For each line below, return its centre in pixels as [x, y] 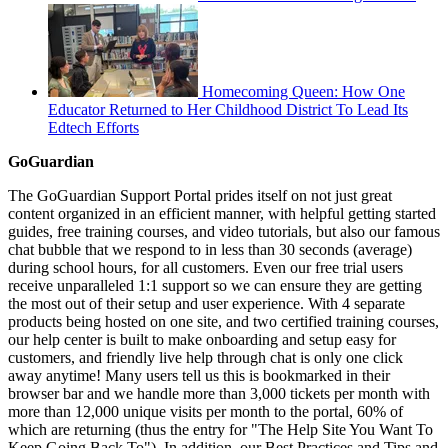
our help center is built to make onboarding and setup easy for [202, 339]
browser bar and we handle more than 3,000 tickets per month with [219, 393]
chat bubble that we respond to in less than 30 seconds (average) [210, 249]
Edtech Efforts [93, 127]
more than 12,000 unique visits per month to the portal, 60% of [205, 411]
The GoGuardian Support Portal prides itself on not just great [200, 195]
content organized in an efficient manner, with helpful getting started [222, 213]
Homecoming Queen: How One [303, 91]
